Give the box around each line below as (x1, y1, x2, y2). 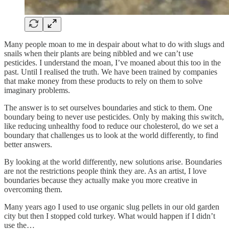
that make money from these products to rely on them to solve (4, 77, 202, 86)
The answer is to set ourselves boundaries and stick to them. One (4, 103, 212, 112)
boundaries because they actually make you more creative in (4, 176, 197, 185)
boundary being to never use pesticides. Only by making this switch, (4, 112, 224, 122)
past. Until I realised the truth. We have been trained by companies (4, 67, 217, 77)
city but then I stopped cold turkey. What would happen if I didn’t (4, 212, 215, 221)
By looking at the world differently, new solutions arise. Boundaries (4, 157, 222, 167)
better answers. (4, 140, 52, 149)
